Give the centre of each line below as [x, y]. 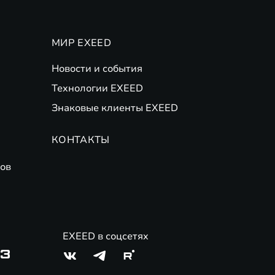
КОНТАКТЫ [81, 140]
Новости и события [97, 69]
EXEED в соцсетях [106, 236]
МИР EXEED [81, 43]
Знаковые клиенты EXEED [115, 108]
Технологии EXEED [97, 88]
